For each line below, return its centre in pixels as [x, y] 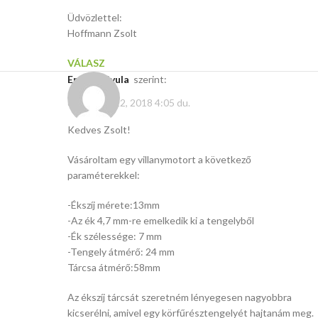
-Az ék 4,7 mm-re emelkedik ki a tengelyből [161, 220]
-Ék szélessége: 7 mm [115, 236]
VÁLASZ [86, 63]
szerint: [150, 79]
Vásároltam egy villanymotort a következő [159, 159]
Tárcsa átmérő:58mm [114, 267]
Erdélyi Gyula [101, 79]
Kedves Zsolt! [99, 129]
